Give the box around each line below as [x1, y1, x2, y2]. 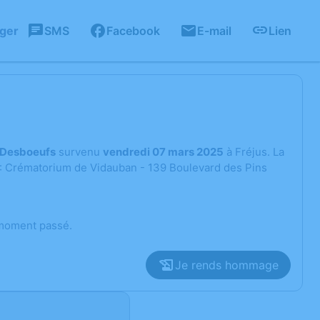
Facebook [106, 24, 160, 38]
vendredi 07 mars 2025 [103, 145, 224, 159]
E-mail [197, 24, 231, 38]
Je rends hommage [175, 258, 279, 272]
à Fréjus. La [224, 145, 284, 159]
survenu [56, 145, 103, 159]
